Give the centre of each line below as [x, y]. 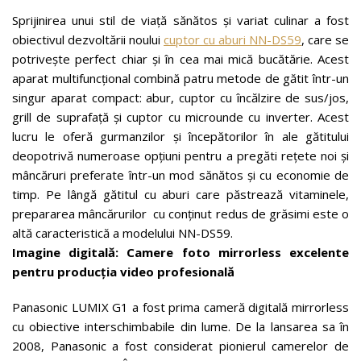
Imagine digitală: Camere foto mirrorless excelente [180, 252]
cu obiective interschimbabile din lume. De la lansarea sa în [180, 326]
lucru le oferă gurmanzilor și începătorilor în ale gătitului [180, 136]
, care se [325, 39]
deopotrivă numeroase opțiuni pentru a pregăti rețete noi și [180, 156]
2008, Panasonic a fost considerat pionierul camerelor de [180, 346]
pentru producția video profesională [123, 272]
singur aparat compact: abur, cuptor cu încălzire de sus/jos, [180, 98]
